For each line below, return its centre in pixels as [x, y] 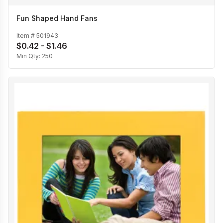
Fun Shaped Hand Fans [57, 18]
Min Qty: [29, 56]
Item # [26, 35]
